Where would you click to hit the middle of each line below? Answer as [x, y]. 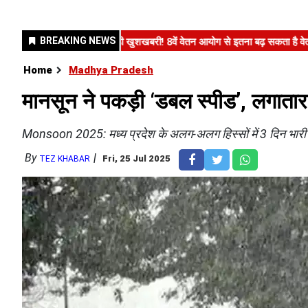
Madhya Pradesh [111, 70]
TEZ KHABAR [65, 159]
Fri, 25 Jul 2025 [136, 158]
